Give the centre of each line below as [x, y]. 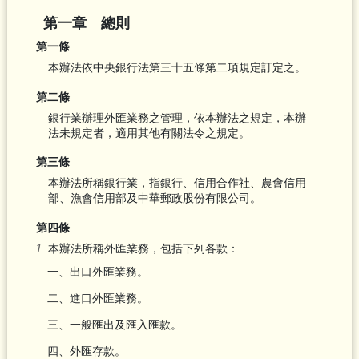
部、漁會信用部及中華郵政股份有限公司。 [154, 198]
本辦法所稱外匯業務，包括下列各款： [143, 248]
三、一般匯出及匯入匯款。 [114, 325]
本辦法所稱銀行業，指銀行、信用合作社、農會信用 [177, 183]
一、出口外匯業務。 [97, 272]
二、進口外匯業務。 [97, 298]
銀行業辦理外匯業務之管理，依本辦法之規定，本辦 [177, 117]
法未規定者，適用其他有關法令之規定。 [149, 133]
